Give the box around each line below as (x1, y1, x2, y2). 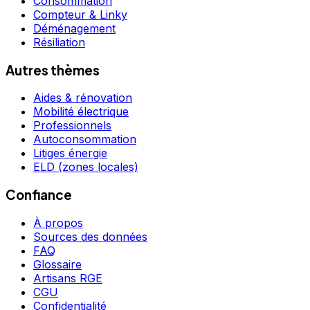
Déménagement (33, 21, 116, 35)
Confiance (6, 187, 72, 203)
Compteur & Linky (33, 7, 127, 21)
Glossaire (33, 257, 82, 271)
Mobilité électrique (33, 104, 129, 119)
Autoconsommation (33, 132, 136, 147)
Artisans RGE (33, 271, 102, 285)
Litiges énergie (33, 146, 107, 161)
